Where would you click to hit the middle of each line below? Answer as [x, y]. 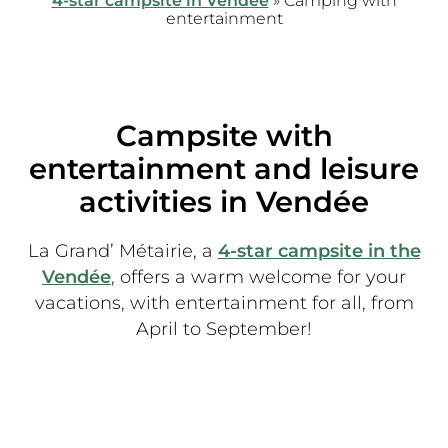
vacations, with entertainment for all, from [224, 302]
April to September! [224, 328]
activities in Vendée [224, 202]
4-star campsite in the [319, 250]
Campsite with [224, 136]
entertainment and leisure [224, 169]
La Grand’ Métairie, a [122, 250]
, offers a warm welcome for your [258, 276]
